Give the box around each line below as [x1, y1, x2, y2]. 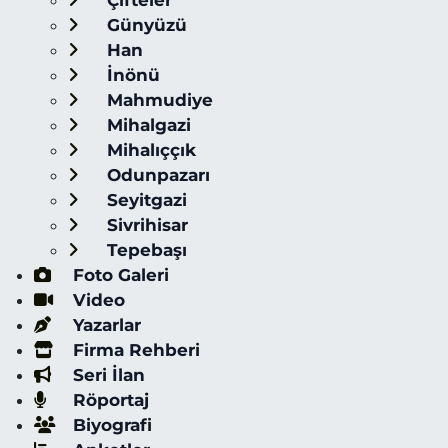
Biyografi [67, 415, 152, 435]
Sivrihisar [101, 215, 188, 235]
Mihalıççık [101, 140, 196, 160]
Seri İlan [67, 365, 145, 385]
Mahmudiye [101, 90, 213, 110]
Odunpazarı [101, 165, 210, 185]
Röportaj [67, 390, 149, 410]
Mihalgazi [101, 115, 191, 135]
